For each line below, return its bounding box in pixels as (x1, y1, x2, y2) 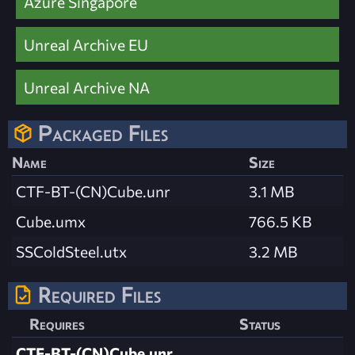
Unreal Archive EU (24, 34, 148, 54)
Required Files (38, 282, 161, 308)
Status (239, 314, 281, 334)
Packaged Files (38, 120, 168, 146)
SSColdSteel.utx (16, 242, 127, 261)
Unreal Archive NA (24, 77, 150, 97)
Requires (29, 314, 85, 334)
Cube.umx (16, 212, 86, 231)
